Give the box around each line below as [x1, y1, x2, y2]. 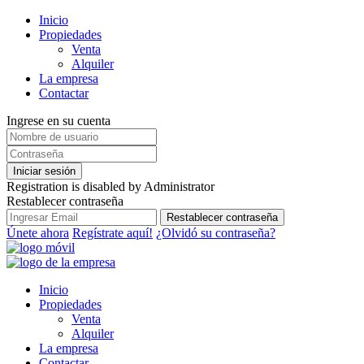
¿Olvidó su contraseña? [156, 226, 275, 240]
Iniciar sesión [13, 165, 76, 177]
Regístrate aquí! [72, 226, 153, 240]
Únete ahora [6, 226, 69, 240]
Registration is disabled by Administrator [6, 180, 214, 193]
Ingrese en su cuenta [6, 114, 110, 128]
